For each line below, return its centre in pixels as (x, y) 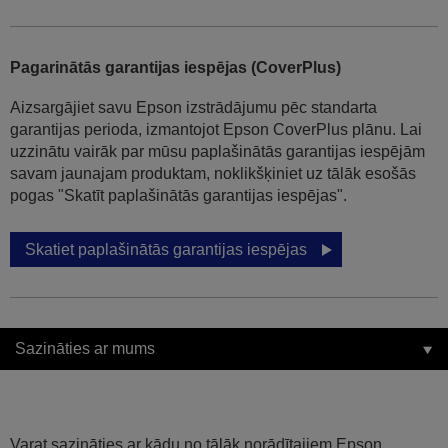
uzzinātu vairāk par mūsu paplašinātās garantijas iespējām (217, 152)
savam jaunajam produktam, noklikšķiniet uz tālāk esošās (213, 174)
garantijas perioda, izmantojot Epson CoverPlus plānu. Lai (216, 130)
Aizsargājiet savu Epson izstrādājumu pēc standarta (193, 108)
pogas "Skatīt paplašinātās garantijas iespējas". (178, 196)
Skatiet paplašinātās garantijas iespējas (166, 250)
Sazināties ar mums (85, 349)
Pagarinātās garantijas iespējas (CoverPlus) (175, 68)
